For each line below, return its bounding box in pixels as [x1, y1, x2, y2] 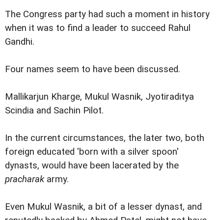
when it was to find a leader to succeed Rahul [5, 22, 191, 33]
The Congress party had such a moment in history [5, 8, 210, 20]
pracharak [5, 173, 44, 185]
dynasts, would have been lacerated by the [5, 160, 179, 171]
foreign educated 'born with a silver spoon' [5, 146, 179, 157]
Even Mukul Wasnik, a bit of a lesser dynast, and [5, 201, 202, 212]
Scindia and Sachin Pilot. [5, 105, 104, 116]
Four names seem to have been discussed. [5, 63, 180, 75]
